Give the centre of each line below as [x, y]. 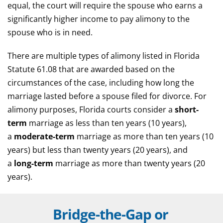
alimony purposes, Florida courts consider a [91, 110]
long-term [34, 163]
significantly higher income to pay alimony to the [99, 19]
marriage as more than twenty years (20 [129, 163]
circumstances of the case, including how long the [101, 83]
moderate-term [44, 136]
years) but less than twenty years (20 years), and [98, 150]
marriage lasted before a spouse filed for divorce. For [107, 96]
